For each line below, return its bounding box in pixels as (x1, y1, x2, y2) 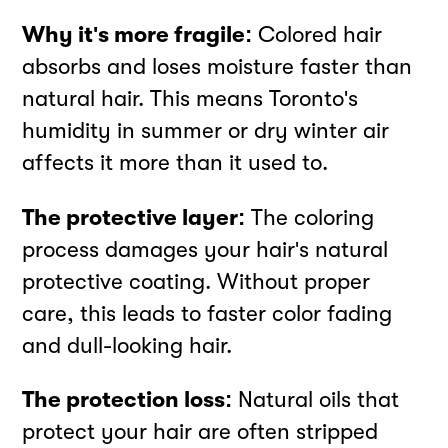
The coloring (245, 204, 375, 230)
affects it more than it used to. (22, 150, 329, 176)
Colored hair (252, 22, 383, 48)
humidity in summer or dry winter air (22, 118, 390, 144)
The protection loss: (22, 387, 233, 413)
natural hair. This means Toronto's (22, 86, 359, 112)
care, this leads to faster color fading (22, 300, 393, 326)
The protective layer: (22, 204, 246, 230)
